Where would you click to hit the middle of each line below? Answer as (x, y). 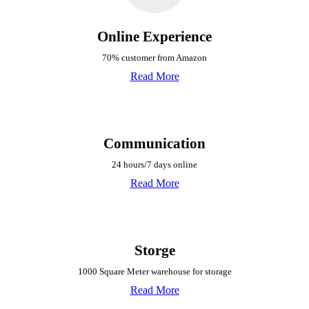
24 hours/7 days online (154, 164)
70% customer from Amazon (154, 57)
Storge (154, 250)
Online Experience (154, 36)
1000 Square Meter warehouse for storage (154, 271)
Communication (154, 143)
